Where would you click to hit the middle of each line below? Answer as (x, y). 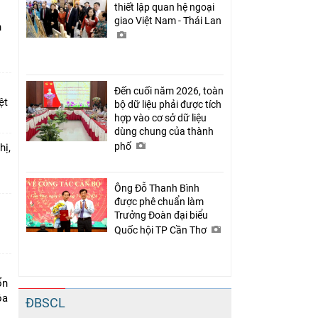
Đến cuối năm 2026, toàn (169, 91)
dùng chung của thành (164, 131)
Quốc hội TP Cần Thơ (161, 230)
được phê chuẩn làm (159, 201)
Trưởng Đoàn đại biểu (161, 215)
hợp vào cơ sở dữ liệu (160, 117)
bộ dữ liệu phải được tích (168, 104)
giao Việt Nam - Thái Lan (169, 20)
